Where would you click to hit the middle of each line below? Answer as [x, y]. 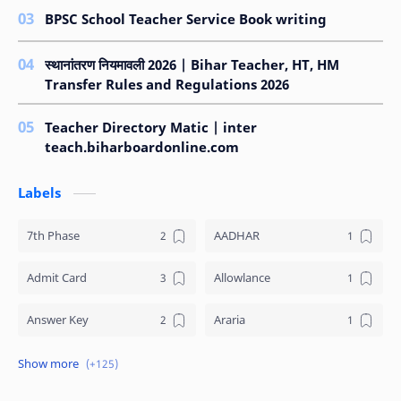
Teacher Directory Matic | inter [151, 127]
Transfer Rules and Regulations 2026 [167, 85]
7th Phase [53, 235]
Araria [230, 319]
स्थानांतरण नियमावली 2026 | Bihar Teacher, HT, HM [192, 65]
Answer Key [58, 319]
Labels [41, 192]
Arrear [43, 361]
